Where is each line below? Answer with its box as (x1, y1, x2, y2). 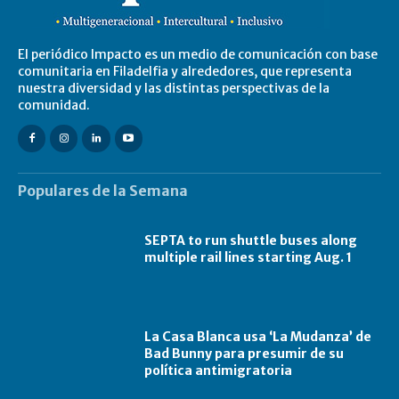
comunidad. (18, 96, 90, 113)
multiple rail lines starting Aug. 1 (144, 248, 353, 265)
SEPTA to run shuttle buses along (144, 232, 358, 248)
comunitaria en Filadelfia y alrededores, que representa (18, 62, 352, 79)
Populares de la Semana (18, 181, 188, 199)
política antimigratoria (144, 362, 293, 379)
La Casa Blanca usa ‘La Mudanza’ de (144, 329, 372, 346)
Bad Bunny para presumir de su (144, 346, 345, 362)
